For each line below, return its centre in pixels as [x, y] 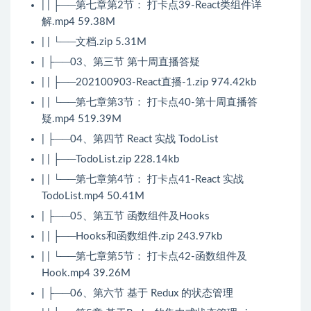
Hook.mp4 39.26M [86, 274]
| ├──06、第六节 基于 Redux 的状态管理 [137, 294]
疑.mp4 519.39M [82, 119]
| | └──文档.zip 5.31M [94, 42]
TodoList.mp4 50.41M [93, 196]
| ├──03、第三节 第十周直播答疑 [121, 62]
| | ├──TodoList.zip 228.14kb [110, 160]
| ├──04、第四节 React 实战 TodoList [130, 140]
